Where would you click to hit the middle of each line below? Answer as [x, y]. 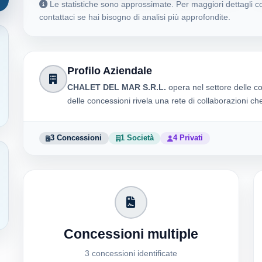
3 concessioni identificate [131, 254]
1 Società [137, 138]
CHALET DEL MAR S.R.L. [116, 87]
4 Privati [188, 138]
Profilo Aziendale [109, 70]
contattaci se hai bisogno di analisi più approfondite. [135, 17]
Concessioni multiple [131, 235]
